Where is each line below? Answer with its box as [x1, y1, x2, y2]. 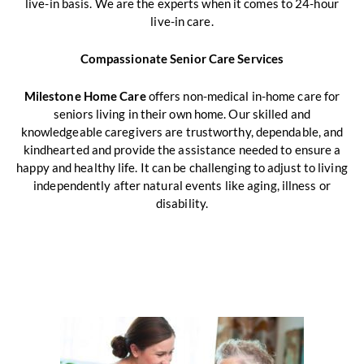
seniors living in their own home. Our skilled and [54, 106, 310, 121]
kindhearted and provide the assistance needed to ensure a [23, 141, 341, 157]
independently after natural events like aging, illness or [33, 177, 331, 193]
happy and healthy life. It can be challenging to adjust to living [16, 159, 348, 175]
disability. [155, 195, 209, 210]
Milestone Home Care [24, 88, 146, 103]
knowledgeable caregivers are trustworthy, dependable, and [20, 123, 344, 139]
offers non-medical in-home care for [145, 88, 340, 103]
